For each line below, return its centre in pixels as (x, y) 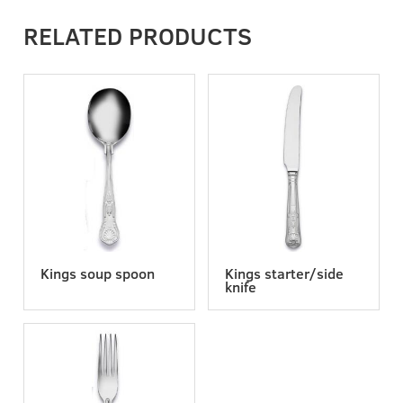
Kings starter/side (285, 273)
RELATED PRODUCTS (138, 35)
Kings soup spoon (98, 273)
